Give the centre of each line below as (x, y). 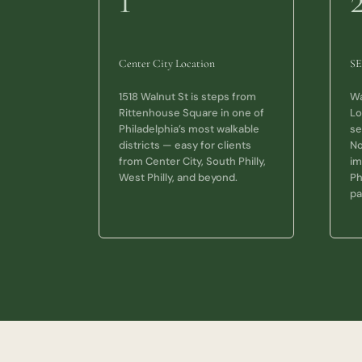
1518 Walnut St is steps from (187, 97)
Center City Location (166, 64)
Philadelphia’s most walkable (189, 129)
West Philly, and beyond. (178, 178)
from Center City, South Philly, (192, 162)
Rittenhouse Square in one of (191, 113)
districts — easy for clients (185, 145)
